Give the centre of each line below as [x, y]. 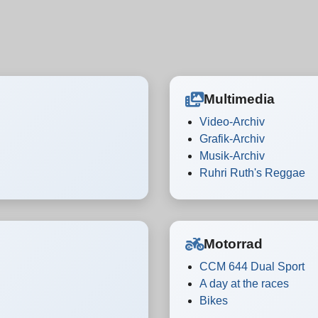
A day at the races [244, 284]
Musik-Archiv [232, 156]
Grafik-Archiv [232, 139]
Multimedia [239, 99]
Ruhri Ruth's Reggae [252, 173]
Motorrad [233, 244]
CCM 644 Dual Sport [252, 267]
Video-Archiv [232, 122]
